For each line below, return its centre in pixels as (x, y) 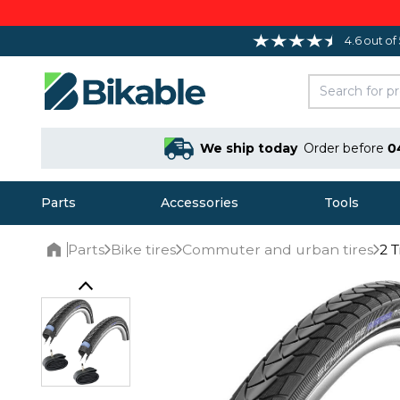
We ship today (248, 148)
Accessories (200, 203)
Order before (345, 148)
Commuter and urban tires (278, 250)
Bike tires (143, 250)
